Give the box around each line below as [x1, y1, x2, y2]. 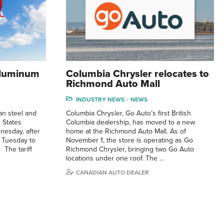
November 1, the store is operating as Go [66, 135, 193, 144]
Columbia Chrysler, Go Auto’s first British [66, 108, 191, 117]
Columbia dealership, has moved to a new [66, 117, 195, 126]
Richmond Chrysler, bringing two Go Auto [66, 144, 194, 153]
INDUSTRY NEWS [76, 95, 124, 103]
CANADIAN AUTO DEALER [76, 168, 149, 176]
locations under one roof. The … [66, 153, 164, 162]
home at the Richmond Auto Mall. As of [66, 126, 186, 135]
